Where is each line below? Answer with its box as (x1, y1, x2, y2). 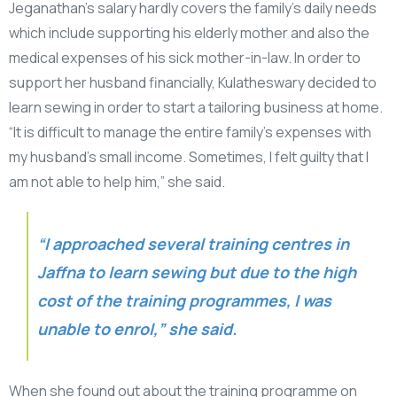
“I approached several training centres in (37, 233, 349, 255)
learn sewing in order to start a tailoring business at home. (9, 97, 383, 118)
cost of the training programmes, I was (37, 290, 331, 312)
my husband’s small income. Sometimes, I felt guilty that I (9, 147, 369, 167)
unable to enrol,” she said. (37, 318, 237, 340)
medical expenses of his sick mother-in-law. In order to (9, 48, 361, 68)
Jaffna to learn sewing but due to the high (37, 261, 356, 284)
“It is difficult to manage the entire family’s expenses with (9, 122, 371, 143)
